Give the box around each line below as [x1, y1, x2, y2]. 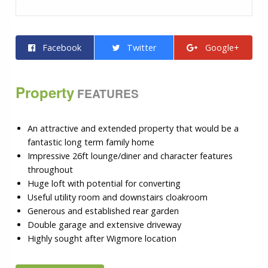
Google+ [198, 41, 240, 53]
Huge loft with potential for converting [28, 177, 181, 189]
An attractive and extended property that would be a [28, 122, 239, 134]
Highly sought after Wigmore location [28, 232, 176, 244]
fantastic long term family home [28, 136, 154, 148]
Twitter [119, 41, 156, 53]
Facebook [35, 41, 82, 53]
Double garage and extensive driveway [28, 218, 181, 230]
